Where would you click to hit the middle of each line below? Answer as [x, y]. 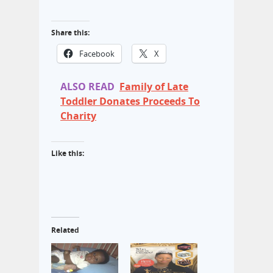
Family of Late [154, 87]
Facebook [97, 54]
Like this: [68, 154]
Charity [78, 116]
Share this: [70, 33]
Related [65, 230]
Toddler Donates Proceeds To [130, 101]
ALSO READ [87, 87]
